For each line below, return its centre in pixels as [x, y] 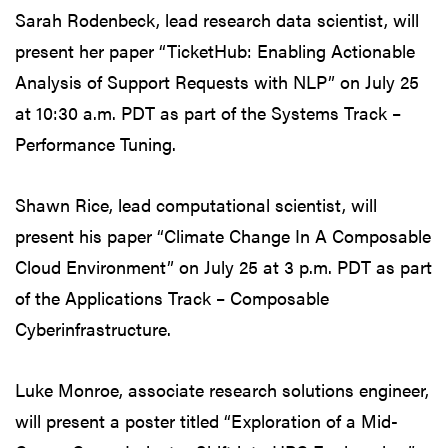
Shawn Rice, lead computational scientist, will [196, 204]
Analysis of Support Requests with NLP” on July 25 [217, 81]
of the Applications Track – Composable [172, 297]
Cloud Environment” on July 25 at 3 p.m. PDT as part [223, 266]
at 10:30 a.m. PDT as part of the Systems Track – [208, 112]
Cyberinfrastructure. [93, 328]
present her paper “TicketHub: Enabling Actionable [215, 50]
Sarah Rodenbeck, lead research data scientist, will [217, 19]
